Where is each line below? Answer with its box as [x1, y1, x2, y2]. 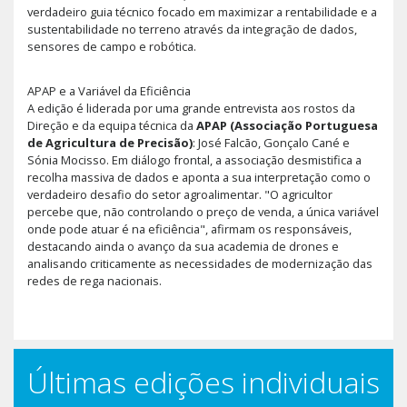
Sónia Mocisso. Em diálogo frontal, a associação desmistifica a [27, 151, 362, 168]
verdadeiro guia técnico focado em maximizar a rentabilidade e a [27, 3, 377, 20]
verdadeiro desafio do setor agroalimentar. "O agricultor [27, 185, 333, 203]
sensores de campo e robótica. [27, 37, 196, 55]
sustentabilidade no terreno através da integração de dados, [27, 20, 357, 37]
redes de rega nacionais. [27, 272, 162, 289]
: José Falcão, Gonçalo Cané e [193, 134, 350, 151]
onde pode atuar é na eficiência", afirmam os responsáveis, [27, 220, 352, 237]
